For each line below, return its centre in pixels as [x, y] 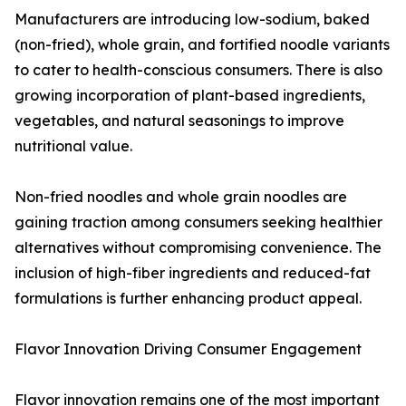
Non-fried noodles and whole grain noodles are [181, 197]
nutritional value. [73, 146]
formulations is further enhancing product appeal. [188, 299]
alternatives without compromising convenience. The [198, 248]
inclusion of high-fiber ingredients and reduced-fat [193, 273]
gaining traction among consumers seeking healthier [198, 222]
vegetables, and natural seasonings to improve [179, 121]
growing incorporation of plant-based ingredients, [190, 96]
